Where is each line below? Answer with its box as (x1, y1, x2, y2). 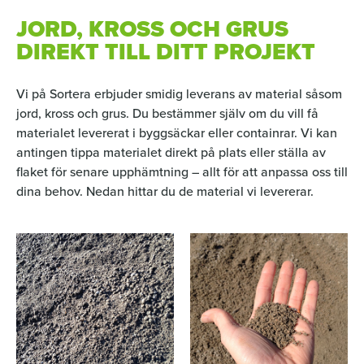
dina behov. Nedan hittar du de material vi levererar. (16, 182, 314, 200)
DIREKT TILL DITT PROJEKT (16, 35, 315, 68)
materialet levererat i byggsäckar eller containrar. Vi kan (16, 123, 337, 141)
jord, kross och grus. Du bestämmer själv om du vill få (16, 104, 318, 122)
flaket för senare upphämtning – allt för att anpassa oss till (16, 162, 348, 180)
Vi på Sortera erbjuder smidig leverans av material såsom (16, 84, 342, 102)
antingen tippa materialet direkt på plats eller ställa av (16, 143, 326, 161)
